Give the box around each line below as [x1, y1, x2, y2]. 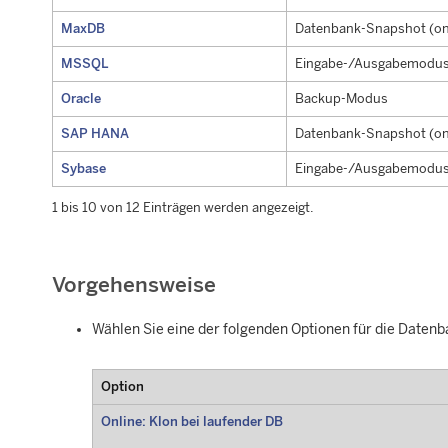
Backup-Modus [294, 91, 388, 107]
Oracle [60, 91, 101, 107]
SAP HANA [60, 126, 129, 142]
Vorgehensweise [52, 272, 216, 298]
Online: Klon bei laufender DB [100, 414, 283, 430]
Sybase [60, 161, 106, 177]
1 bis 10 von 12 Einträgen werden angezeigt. [52, 200, 314, 216]
